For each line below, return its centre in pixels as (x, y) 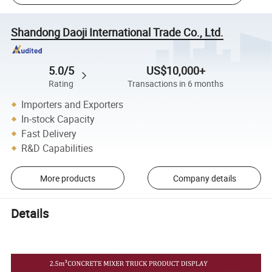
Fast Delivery (49, 133)
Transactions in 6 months (176, 84)
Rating (61, 84)
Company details (204, 178)
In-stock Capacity (58, 119)
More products (67, 178)
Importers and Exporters (73, 104)
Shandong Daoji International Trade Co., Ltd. (117, 32)
